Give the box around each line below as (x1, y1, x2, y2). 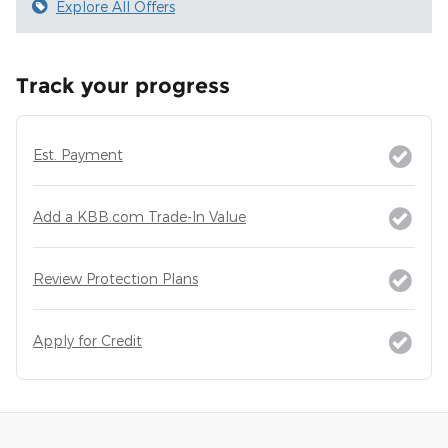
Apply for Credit (33, 331, 142, 349)
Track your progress (16, 72, 230, 98)
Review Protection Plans (33, 269, 198, 287)
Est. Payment (33, 145, 123, 163)
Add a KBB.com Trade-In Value (33, 207, 246, 225)
